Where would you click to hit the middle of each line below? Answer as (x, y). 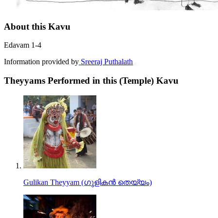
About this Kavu (37, 26)
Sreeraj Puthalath (106, 62)
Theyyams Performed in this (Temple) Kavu (91, 81)
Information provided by (41, 62)
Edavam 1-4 (23, 45)
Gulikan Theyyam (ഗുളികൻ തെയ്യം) (88, 182)
